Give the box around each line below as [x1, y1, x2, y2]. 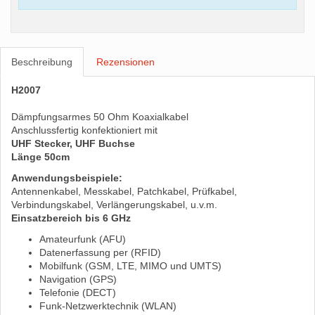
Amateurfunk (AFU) [39, 233, 126, 245]
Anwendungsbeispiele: [11, 172, 122, 184]
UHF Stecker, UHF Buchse [11, 138, 135, 150]
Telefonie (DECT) [39, 287, 116, 299]
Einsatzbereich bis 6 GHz [11, 212, 131, 224]
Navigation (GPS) [39, 274, 117, 285]
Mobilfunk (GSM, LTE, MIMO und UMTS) [39, 260, 221, 272]
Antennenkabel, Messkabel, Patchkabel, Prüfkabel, [11, 186, 237, 198]
